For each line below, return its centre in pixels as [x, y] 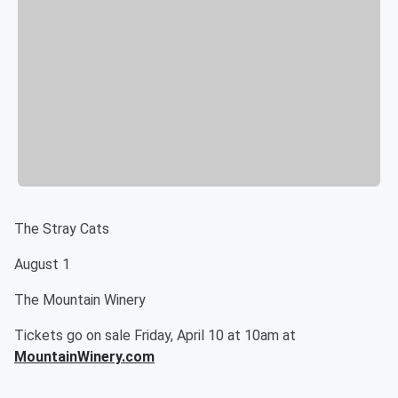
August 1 [42, 265]
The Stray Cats [62, 229]
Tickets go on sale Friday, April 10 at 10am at [155, 336]
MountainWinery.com [84, 357]
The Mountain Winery [80, 300]
